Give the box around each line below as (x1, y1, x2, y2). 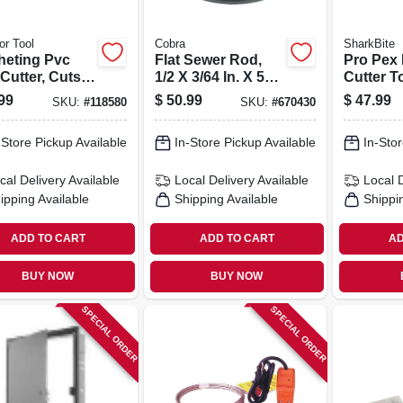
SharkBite (344, 37, 395, 50)
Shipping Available (174, 192, 278, 206)
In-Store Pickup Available (174, 135, 316, 149)
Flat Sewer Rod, (154, 51, 262, 67)
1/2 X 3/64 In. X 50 (154, 68, 273, 85)
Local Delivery (174, 173, 255, 187)
